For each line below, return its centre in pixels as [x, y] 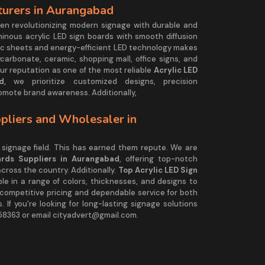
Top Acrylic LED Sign [158, 170]
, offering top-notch [159, 159]
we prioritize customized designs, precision [102, 81]
